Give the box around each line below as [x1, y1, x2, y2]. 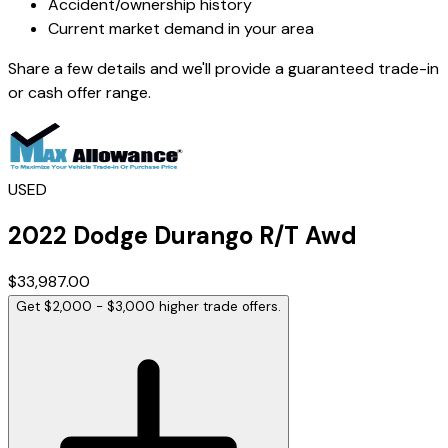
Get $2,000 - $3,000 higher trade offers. [16, 297, 281, 315]
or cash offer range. [8, 82, 151, 103]
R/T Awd [259, 219, 357, 251]
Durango [154, 219, 253, 251]
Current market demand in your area [48, 18, 314, 39]
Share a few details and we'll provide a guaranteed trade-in [8, 58, 439, 79]
